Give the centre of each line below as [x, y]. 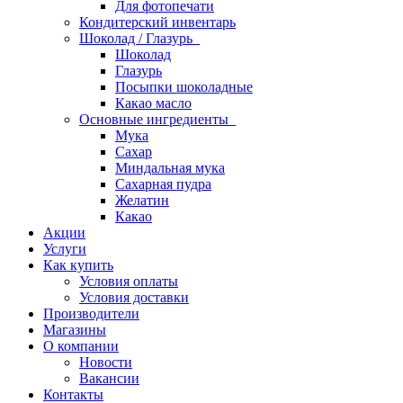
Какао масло [153, 103]
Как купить [78, 265]
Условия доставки [134, 297]
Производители [91, 313]
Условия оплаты [129, 281]
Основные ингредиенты [157, 119]
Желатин [142, 200]
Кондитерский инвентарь [157, 22]
